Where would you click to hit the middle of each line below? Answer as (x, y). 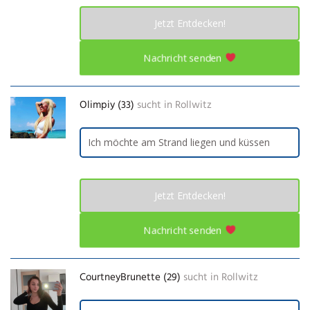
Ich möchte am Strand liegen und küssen (179, 142)
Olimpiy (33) (107, 105)
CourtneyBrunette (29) (130, 277)
